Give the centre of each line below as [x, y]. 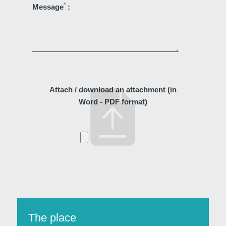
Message [48, 7]
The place [52, 218]
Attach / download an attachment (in [113, 90]
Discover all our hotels [113, 114]
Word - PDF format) [113, 102]
